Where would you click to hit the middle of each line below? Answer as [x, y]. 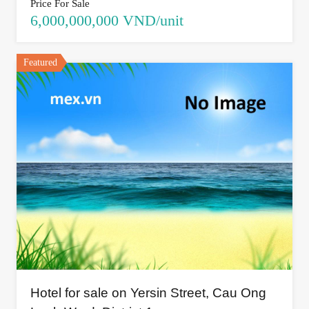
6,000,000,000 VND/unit [107, 20]
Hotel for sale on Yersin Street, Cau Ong [148, 292]
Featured [40, 62]
